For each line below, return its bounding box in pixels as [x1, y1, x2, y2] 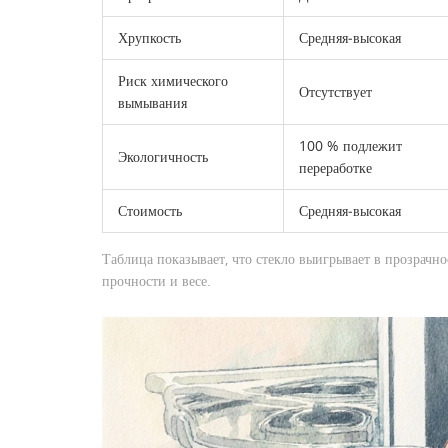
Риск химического [118, 70, 228, 90]
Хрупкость [118, 27, 181, 47]
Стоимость [118, 200, 182, 220]
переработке [299, 157, 372, 177]
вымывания [118, 92, 187, 112]
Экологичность [118, 146, 208, 166]
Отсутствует [299, 81, 372, 101]
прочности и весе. [102, 270, 211, 290]
